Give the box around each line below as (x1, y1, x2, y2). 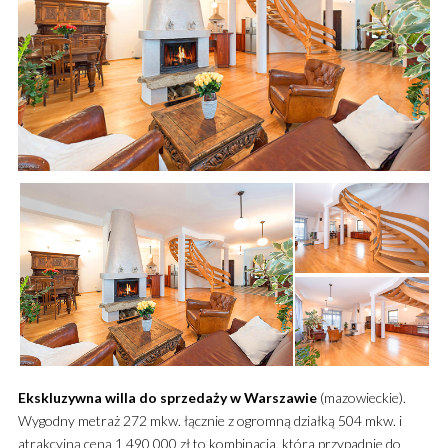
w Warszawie (229, 388, 317, 406)
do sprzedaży (138, 388, 227, 406)
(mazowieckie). (316, 388, 406, 406)
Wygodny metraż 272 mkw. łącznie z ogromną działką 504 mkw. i (17, 411, 402, 429)
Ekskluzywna (17, 388, 102, 406)
